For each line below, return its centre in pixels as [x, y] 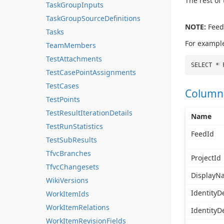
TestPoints [63, 99]
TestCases [62, 86]
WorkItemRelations [78, 207]
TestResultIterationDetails [89, 113]
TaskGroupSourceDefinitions [93, 18]
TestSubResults [71, 140]
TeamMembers [71, 45]
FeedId [202, 133]
